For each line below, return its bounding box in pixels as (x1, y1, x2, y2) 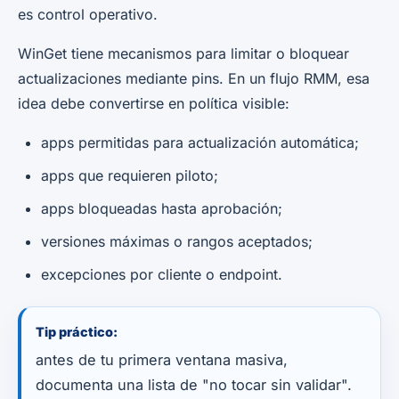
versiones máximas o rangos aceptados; (41, 232, 313, 250)
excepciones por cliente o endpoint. (41, 265, 282, 283)
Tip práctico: (36, 323, 118, 339)
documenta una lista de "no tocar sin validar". (36, 375, 352, 394)
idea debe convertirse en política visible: (18, 94, 289, 112)
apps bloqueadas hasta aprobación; (41, 199, 282, 217)
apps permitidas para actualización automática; (41, 133, 359, 151)
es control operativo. (18, 4, 158, 23)
